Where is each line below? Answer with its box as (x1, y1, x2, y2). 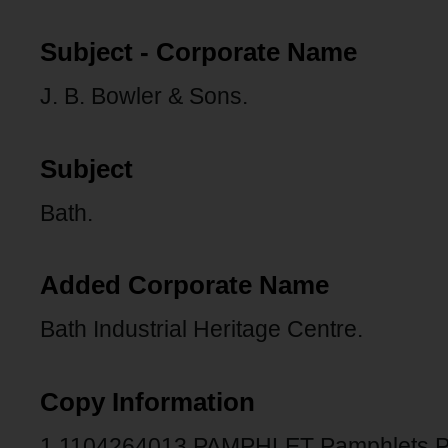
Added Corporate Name (40, 271, 329, 300)
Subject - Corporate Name (40, 38, 357, 67)
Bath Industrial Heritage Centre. (40, 316, 363, 343)
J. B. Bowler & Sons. (40, 83, 248, 110)
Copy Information (40, 387, 255, 416)
